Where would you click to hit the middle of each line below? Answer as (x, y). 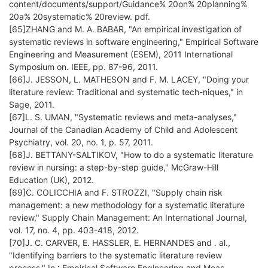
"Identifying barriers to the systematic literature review (115, 255)
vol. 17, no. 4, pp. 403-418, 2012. (74, 230)
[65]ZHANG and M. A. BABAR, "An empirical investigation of (125, 29)
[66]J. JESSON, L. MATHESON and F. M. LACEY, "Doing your (129, 80)
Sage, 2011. (32, 105)
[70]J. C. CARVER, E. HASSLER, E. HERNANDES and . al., (120, 243)
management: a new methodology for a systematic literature (127, 205)
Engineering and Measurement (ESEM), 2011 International (121, 54)
